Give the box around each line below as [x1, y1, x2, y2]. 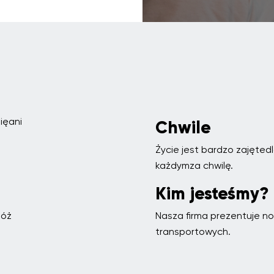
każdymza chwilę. [155, 160, 233, 171]
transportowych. [155, 226, 231, 237]
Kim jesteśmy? [155, 183, 269, 204]
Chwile [155, 117, 211, 138]
